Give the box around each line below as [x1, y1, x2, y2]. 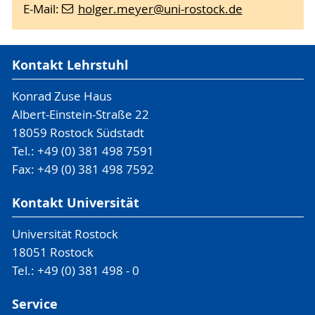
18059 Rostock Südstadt [11, 125, 144, 141]
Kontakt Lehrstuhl [11, 56, 129, 75]
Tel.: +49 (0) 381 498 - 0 [11, 262, 139, 278]
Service [11, 295, 58, 313]
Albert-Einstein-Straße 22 [11, 107, 149, 122]
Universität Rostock [11, 226, 118, 242]
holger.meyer [77, 1, 153, 18]
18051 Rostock [11, 244, 94, 260]
